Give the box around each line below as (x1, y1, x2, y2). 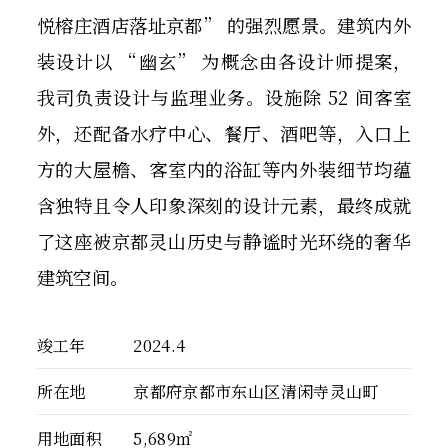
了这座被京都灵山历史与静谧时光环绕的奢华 (36, 228, 412, 255)
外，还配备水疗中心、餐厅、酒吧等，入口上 (36, 120, 412, 147)
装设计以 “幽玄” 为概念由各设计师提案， (36, 48, 412, 75)
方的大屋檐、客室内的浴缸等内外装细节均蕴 (36, 156, 412, 183)
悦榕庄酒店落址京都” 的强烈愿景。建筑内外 (36, 12, 412, 39)
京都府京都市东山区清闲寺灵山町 (133, 379, 379, 404)
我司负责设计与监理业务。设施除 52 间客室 (36, 84, 412, 111)
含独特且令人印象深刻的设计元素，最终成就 (36, 192, 412, 219)
